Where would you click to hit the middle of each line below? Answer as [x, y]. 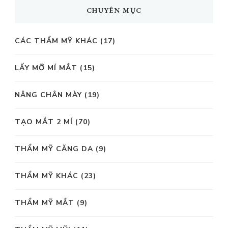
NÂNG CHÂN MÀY [48, 95]
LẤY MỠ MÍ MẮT [46, 68]
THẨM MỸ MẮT [45, 203]
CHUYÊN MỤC [114, 10]
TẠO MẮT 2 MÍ [44, 122]
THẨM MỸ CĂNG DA [54, 149]
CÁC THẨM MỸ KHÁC [56, 41]
